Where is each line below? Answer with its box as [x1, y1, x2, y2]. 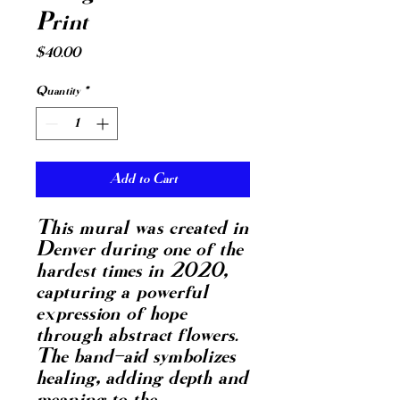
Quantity [36, 84, 80, 98]
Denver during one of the [36, 239, 243, 261]
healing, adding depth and [36, 368, 248, 389]
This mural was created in [36, 218, 249, 239]
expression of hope [36, 304, 187, 325]
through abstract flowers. [36, 325, 237, 346]
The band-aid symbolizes [36, 346, 236, 368]
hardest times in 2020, [36, 261, 228, 282]
